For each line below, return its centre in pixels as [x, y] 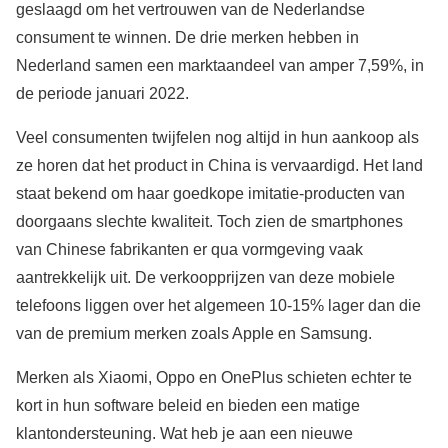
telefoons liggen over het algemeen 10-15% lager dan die [218, 306]
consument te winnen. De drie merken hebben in [187, 38]
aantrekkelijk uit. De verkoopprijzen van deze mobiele [205, 278]
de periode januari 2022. [102, 94]
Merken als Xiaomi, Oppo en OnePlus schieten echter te [214, 378]
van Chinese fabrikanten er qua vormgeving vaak [189, 250]
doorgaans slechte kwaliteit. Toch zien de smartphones [209, 222]
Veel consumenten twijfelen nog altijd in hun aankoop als [217, 138]
